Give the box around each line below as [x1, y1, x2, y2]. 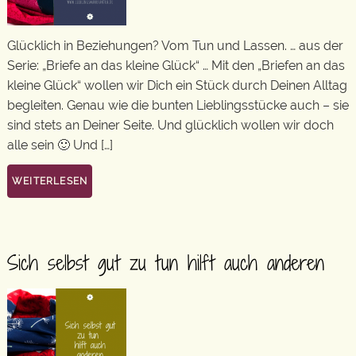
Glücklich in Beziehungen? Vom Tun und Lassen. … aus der [7, 37, 343, 53]
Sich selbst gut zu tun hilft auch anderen [7, 249, 324, 277]
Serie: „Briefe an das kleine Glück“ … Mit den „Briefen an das [7, 57, 345, 73]
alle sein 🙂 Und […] [7, 137, 113, 153]
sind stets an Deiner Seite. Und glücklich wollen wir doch [7, 117, 334, 133]
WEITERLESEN [12, 176, 88, 187]
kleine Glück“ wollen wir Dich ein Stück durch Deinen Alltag [7, 77, 347, 93]
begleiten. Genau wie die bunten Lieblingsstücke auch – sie [7, 97, 349, 113]
